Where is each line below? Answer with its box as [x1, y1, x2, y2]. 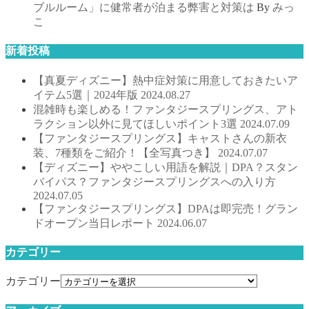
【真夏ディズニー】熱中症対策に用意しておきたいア [33, 74, 298, 86]
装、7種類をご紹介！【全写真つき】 [33, 146, 218, 159]
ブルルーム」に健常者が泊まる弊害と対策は [33, 1, 254, 14]
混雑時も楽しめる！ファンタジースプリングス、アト [33, 103, 298, 115]
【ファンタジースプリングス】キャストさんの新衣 [33, 132, 287, 144]
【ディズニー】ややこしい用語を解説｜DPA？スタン [33, 161, 298, 173]
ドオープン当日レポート [33, 217, 157, 229]
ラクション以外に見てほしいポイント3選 [33, 117, 240, 130]
